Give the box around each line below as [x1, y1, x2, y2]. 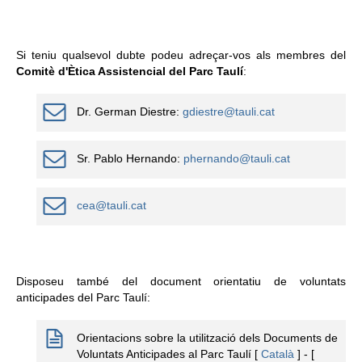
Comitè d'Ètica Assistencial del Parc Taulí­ [16, 65, 243, 78]
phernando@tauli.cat [183, 152, 290, 166]
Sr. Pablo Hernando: [77, 152, 183, 166]
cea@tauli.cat [77, 199, 146, 213]
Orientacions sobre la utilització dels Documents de [77, 331, 338, 345]
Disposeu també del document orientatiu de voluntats [16, 275, 346, 288]
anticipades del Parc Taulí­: [16, 291, 150, 305]
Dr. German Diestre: [77, 105, 183, 119]
